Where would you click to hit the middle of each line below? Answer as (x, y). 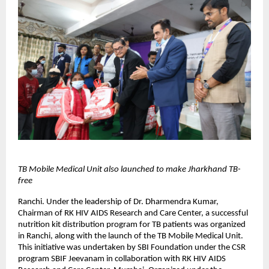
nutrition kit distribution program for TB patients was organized (132, 225)
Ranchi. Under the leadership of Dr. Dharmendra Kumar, (118, 202)
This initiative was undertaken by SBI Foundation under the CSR (132, 248)
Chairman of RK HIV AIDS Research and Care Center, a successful (133, 214)
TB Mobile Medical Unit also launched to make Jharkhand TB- (129, 170)
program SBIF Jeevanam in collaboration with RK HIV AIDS (122, 259)
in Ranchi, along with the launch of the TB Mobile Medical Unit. (131, 237)
